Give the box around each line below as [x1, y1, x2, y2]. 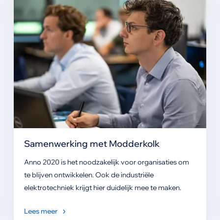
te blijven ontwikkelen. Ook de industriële [24, 170, 154, 179]
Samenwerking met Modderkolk [24, 137, 160, 149]
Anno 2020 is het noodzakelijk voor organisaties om [24, 157, 189, 166]
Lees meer [24, 206, 57, 216]
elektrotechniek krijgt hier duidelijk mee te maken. [24, 183, 181, 192]
